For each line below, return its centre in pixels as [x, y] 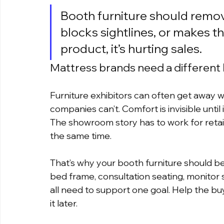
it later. [64, 203]
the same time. [81, 136]
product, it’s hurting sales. [131, 49]
